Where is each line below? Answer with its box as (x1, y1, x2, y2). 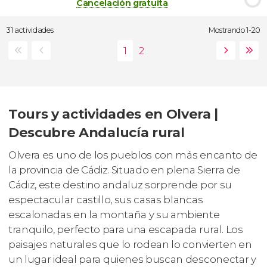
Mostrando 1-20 (209, 25, 260, 35)
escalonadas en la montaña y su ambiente (8, 209, 220, 221)
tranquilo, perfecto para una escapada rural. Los (8, 223, 243, 235)
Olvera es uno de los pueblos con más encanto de (8, 149, 257, 161)
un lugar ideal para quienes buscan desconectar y (8, 253, 256, 265)
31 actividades (7, 25, 54, 35)
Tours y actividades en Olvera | (8, 105, 219, 123)
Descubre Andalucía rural (8, 124, 185, 141)
